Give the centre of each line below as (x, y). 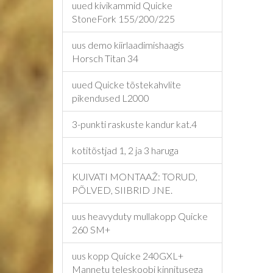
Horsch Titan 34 (105, 58)
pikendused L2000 (111, 98)
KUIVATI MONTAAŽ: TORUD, (135, 176)
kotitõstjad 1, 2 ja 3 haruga (125, 150)
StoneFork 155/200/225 (123, 19)
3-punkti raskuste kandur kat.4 (134, 124)
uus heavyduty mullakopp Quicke (140, 216)
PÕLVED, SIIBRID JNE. (122, 190)
